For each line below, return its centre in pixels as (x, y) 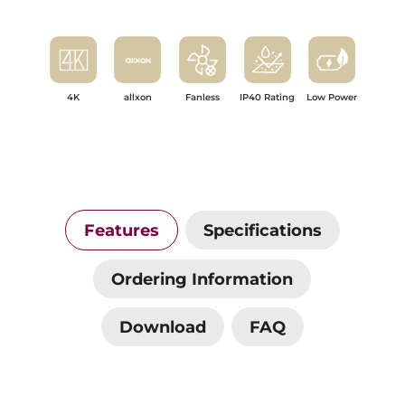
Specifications (262, 230)
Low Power (332, 97)
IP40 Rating (268, 97)
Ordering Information (202, 278)
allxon (137, 97)
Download (162, 326)
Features (121, 230)
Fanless (202, 97)
